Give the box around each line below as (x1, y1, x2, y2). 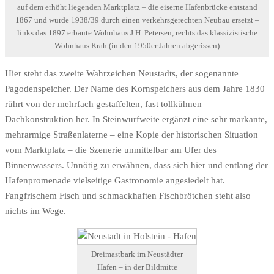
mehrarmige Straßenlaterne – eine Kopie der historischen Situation (5, 129, 258, 139)
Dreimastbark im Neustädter (91, 250, 183, 259)
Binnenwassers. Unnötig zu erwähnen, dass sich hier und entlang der (5, 160, 268, 170)
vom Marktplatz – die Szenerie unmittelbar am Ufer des (5, 144, 217, 155)
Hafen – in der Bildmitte (97, 262, 177, 272)
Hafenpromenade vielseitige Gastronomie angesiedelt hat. (5, 175, 225, 185)
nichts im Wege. (5, 206, 66, 216)
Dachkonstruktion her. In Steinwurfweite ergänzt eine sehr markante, (5, 114, 267, 124)
